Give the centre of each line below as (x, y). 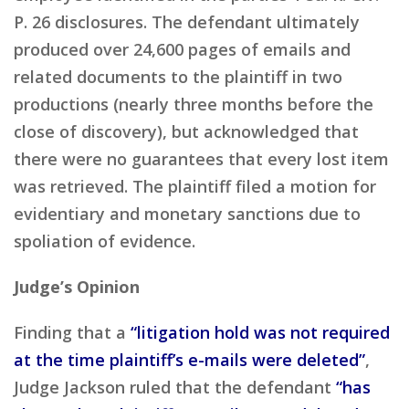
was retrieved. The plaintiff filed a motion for (195, 186)
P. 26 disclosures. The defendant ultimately (187, 21)
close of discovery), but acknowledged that (186, 131)
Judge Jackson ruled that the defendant (175, 387)
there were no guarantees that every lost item (201, 158)
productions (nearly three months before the (194, 104)
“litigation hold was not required (260, 332)
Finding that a (72, 332)
